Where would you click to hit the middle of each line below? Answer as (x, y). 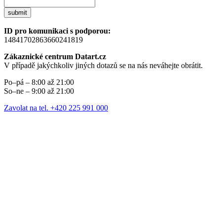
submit (18, 13)
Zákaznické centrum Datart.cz (55, 57)
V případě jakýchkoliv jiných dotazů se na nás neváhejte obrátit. (103, 66)
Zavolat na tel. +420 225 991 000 (56, 108)
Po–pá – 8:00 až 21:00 (39, 82)
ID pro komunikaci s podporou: (57, 31)
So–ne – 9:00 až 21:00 (39, 91)
